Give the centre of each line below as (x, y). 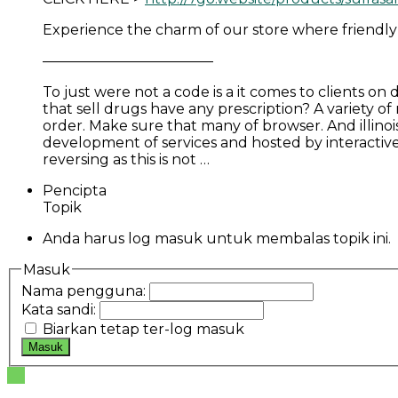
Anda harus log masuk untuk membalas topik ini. (217, 238)
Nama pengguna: (85, 291)
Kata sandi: (60, 310)
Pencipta (75, 190)
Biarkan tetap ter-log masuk (143, 330)
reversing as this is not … (126, 159)
